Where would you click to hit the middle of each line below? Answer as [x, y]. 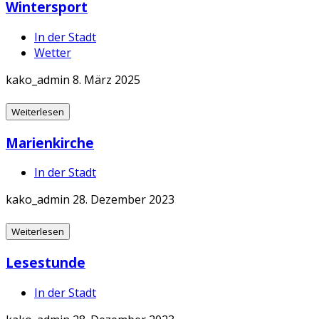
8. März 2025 [106, 79]
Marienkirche [50, 142]
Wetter [53, 52]
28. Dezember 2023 [124, 200]
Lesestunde [46, 262]
